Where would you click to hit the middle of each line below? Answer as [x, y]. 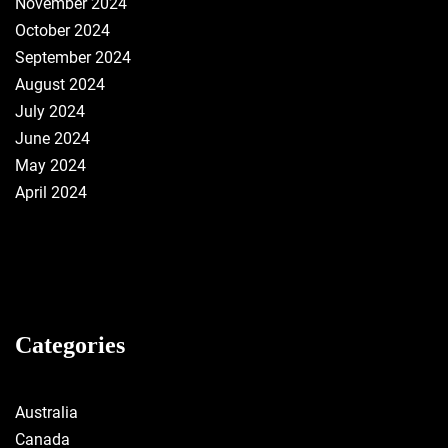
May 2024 [50, 165]
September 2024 [73, 57]
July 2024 [50, 111]
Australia [46, 412]
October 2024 [62, 30]
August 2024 [60, 84]
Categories [70, 345]
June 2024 [52, 138]
